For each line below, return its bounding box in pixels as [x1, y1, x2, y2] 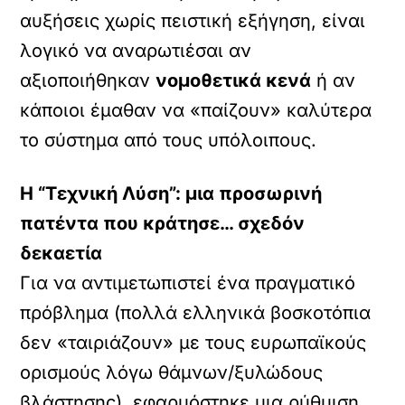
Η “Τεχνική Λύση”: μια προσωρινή [20, 183, 323, 204]
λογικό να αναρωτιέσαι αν [20, 40, 252, 61]
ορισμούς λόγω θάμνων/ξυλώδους [20, 362, 324, 383]
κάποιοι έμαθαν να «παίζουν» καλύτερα [20, 99, 372, 121]
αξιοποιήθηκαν [20, 70, 156, 91]
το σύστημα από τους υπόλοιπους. [20, 129, 317, 151]
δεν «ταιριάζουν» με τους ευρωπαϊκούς [20, 332, 367, 353]
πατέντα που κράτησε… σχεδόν [20, 212, 306, 234]
